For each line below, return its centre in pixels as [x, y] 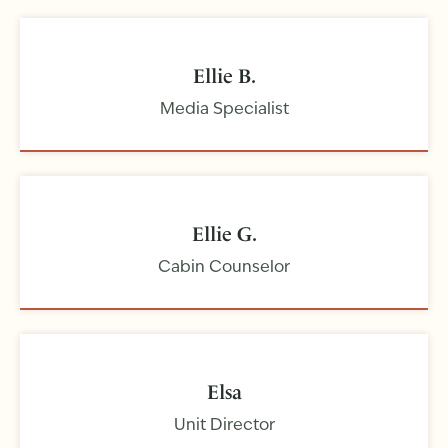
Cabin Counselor [224, 268]
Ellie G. [224, 234]
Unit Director [224, 426]
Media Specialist [224, 110]
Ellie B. [224, 76]
